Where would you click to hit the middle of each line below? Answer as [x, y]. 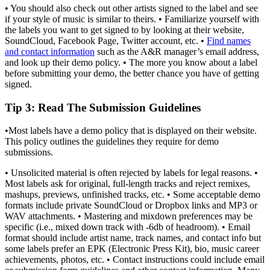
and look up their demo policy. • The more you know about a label [131, 62]
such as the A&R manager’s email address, [177, 52]
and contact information [50, 52]
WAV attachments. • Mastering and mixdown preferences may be [129, 216]
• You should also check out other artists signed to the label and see [131, 8]
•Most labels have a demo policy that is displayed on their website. [131, 131]
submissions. [29, 152]
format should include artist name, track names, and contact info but [133, 238]
